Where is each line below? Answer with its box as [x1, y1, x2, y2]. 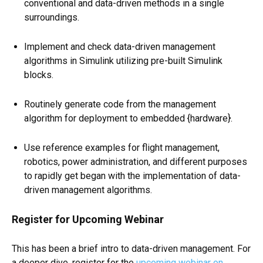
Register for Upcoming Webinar [12, 213, 164, 226]
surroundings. [24, 12, 79, 23]
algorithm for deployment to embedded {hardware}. [24, 113, 232, 124]
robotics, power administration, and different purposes [24, 156, 247, 168]
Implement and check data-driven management [24, 41, 215, 53]
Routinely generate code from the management [24, 99, 216, 110]
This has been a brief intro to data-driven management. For [12, 243, 251, 255]
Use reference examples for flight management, [24, 142, 220, 154]
